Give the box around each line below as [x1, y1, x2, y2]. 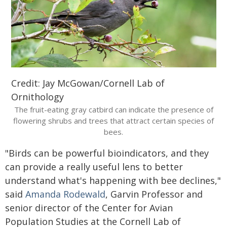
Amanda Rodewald [25, 187, 105, 200]
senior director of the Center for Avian [5, 201, 173, 214]
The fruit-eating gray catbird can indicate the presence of [14, 104, 213, 115]
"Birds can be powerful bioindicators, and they [5, 146, 209, 159]
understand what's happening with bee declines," [5, 174, 221, 186]
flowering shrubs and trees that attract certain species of [13, 115, 214, 126]
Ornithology [11, 90, 64, 103]
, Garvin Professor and [105, 187, 203, 200]
